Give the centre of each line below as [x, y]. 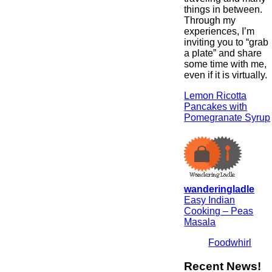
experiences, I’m [219, 31]
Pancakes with [216, 106]
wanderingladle [219, 189]
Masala [200, 222]
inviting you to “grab [226, 42]
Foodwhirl [230, 242]
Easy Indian [210, 200]
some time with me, [226, 64]
